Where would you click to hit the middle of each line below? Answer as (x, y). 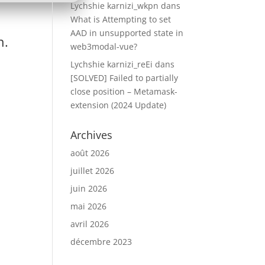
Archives (92, 135)
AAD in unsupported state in (127, 33)
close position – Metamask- (124, 91)
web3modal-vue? (104, 46)
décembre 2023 (101, 242)
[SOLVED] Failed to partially (125, 78)
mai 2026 (89, 206)
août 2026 (90, 153)
